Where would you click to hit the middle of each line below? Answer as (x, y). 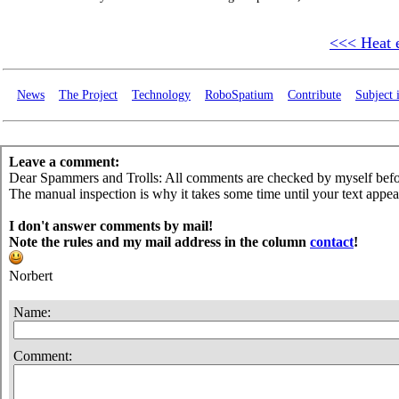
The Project (88, 95)
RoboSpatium (239, 95)
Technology (161, 95)
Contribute (314, 95)
